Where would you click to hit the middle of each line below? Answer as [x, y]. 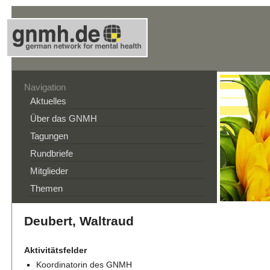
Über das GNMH [64, 118]
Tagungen [49, 136]
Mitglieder [49, 171]
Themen [46, 188]
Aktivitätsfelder [55, 250]
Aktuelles [48, 101]
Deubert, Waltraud [79, 221]
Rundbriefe [52, 153]
